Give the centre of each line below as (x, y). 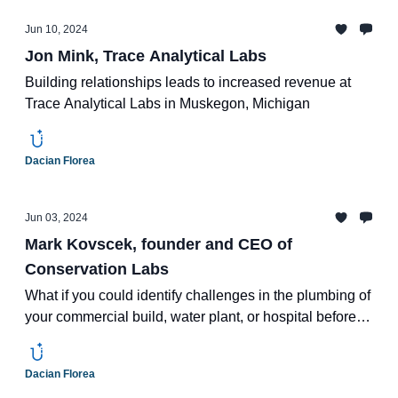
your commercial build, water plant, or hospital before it (196, 317)
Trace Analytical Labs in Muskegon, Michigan (167, 103)
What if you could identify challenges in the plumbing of (198, 295)
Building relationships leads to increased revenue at (188, 82)
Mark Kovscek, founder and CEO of (159, 244)
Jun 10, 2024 (56, 29)
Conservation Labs (97, 269)
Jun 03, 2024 (56, 218)
